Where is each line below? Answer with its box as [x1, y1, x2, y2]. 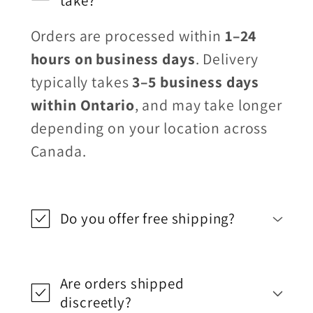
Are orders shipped [59, 273, 184, 293]
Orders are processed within [30, 26, 225, 46]
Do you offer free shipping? [59, 208, 236, 228]
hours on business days [30, 49, 196, 69]
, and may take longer [134, 95, 282, 115]
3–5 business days [132, 72, 260, 92]
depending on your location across [30, 118, 268, 138]
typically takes [30, 72, 133, 92]
